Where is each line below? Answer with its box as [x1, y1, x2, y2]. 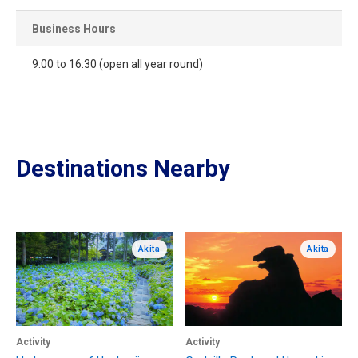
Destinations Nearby [16, 155, 230, 183]
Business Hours [32, 22, 116, 36]
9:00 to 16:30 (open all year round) [32, 58, 203, 71]
